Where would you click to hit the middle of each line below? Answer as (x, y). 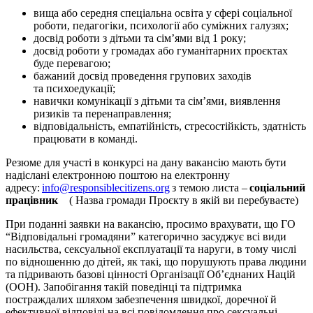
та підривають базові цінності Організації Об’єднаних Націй (151, 274)
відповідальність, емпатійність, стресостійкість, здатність (170, 126)
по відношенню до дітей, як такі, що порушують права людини (156, 261)
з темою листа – (210, 187)
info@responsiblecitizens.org (106, 187)
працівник (37, 200)
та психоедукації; (76, 88)
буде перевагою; (73, 63)
